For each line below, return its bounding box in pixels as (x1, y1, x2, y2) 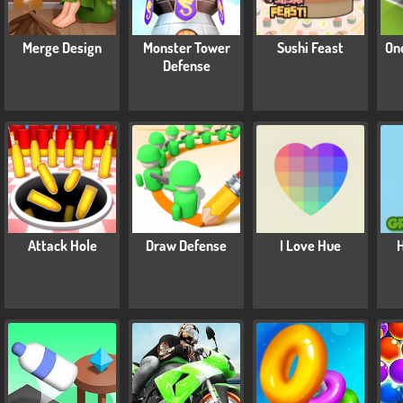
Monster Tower (142, 39, 230, 58)
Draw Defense (146, 237, 227, 255)
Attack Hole (27, 237, 97, 255)
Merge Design (22, 39, 102, 58)
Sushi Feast (277, 39, 344, 58)
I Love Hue (280, 237, 341, 255)
